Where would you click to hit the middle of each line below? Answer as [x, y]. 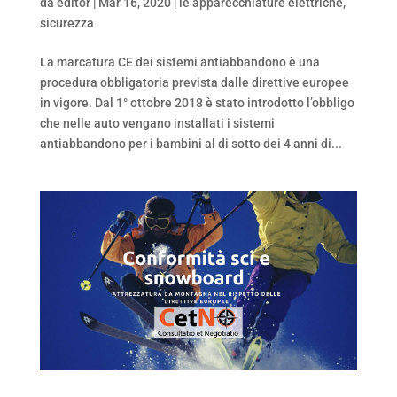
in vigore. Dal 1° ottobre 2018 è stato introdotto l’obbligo [197, 102]
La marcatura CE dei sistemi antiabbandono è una [179, 62]
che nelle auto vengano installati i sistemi [157, 123]
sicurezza [66, 23]
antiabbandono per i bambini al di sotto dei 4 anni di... [191, 143]
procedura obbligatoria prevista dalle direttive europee [194, 82]
